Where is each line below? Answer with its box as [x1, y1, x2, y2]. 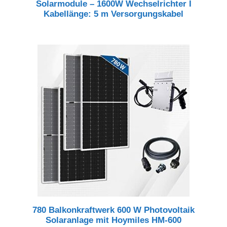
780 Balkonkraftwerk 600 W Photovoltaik [32, 205, 195, 215]
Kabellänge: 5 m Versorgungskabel [44, 9, 183, 19]
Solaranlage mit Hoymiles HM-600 [46, 215, 181, 225]
